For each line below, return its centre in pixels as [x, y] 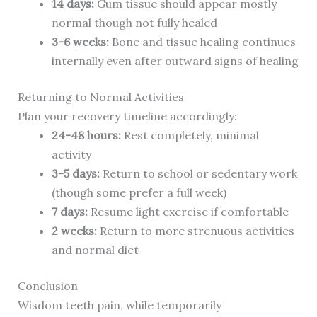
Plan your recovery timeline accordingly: [127, 116]
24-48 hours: [86, 136]
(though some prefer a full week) [139, 193]
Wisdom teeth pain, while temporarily [119, 305]
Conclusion [47, 286]
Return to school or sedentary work [198, 174]
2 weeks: [74, 231]
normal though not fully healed [134, 23]
